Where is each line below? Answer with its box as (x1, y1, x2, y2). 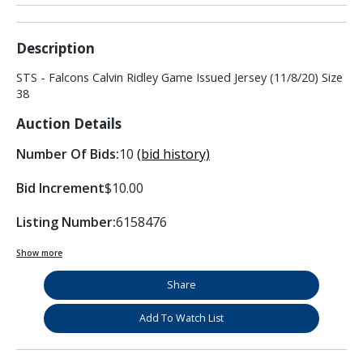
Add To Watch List (139, 311, 224, 326)
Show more (16, 247, 62, 259)
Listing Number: (16, 213, 116, 232)
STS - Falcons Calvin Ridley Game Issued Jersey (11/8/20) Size (16, 70, 343, 86)
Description (16, 39, 95, 58)
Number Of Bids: (16, 145, 119, 164)
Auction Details (16, 114, 122, 134)
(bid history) (137, 145, 210, 164)
